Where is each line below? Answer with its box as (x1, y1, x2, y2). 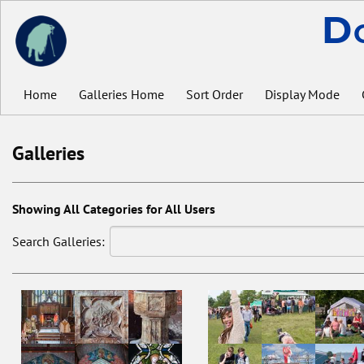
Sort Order (186, 86, 244, 102)
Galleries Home (79, 86, 165, 102)
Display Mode (265, 86, 340, 102)
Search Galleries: (12, 232, 105, 249)
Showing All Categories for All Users (12, 200, 215, 217)
